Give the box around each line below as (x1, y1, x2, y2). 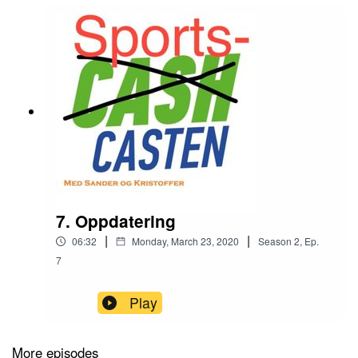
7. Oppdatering (56, 209, 176, 233)
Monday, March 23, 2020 (132, 233, 239, 248)
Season (258, 233, 292, 248)
